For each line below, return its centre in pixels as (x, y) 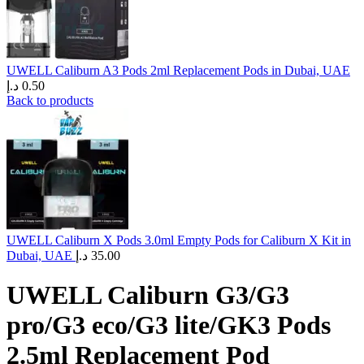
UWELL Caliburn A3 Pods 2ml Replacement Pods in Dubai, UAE (178, 70)
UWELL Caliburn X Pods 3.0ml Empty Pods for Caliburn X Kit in (179, 240)
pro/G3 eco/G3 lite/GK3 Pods (169, 325)
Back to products (50, 100)
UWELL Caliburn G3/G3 (148, 295)
